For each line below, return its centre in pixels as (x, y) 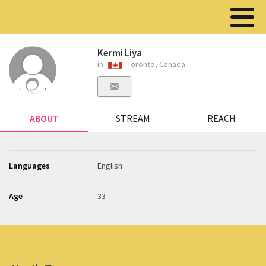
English (110, 166)
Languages (29, 166)
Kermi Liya (120, 53)
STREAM (133, 118)
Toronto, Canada (156, 64)
